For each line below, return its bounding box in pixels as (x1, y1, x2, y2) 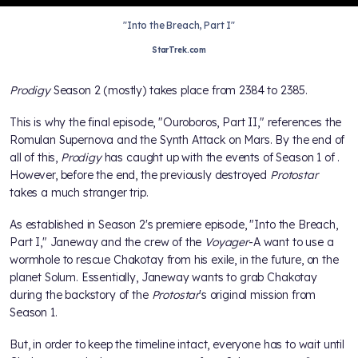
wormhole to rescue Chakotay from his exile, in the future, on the (10, 252, 339, 267)
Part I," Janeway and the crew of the (10, 234, 205, 249)
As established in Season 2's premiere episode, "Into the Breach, (10, 217, 338, 232)
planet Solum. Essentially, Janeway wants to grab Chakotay (10, 269, 317, 284)
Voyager (205, 234, 249, 249)
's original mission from (199, 287, 316, 302)
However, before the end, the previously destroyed (10, 167, 270, 182)
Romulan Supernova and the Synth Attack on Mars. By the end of (10, 132, 345, 147)
